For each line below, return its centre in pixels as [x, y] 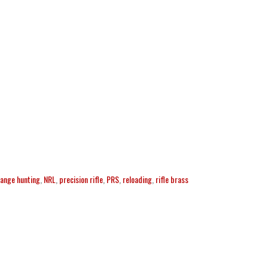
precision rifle [81, 179]
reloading [137, 179]
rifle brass [172, 179]
